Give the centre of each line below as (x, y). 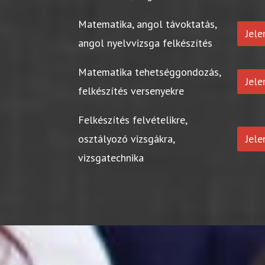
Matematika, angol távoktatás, (148, 24)
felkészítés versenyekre (131, 91)
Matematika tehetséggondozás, (150, 72)
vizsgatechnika (111, 157)
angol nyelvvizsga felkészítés (146, 43)
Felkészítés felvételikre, (133, 119)
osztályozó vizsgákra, (127, 138)
